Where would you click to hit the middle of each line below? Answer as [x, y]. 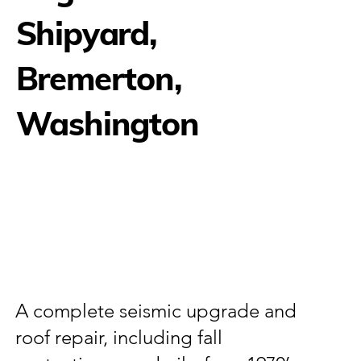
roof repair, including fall [119, 337]
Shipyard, [86, 33]
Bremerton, [98, 78]
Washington [107, 123]
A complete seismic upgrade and [156, 310]
